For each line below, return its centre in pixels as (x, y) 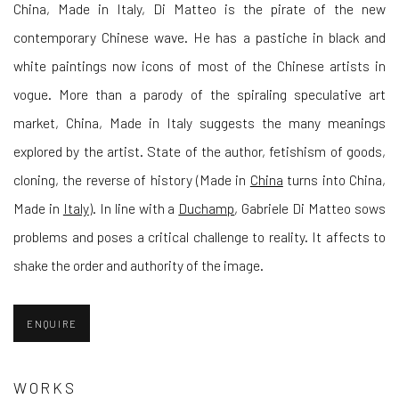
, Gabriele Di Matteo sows (310, 208)
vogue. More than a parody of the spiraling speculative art (199, 94)
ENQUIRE (52, 323)
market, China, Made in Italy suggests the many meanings (199, 122)
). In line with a (134, 208)
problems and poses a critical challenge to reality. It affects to (199, 236)
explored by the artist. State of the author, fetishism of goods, (199, 151)
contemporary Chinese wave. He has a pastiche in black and (199, 37)
